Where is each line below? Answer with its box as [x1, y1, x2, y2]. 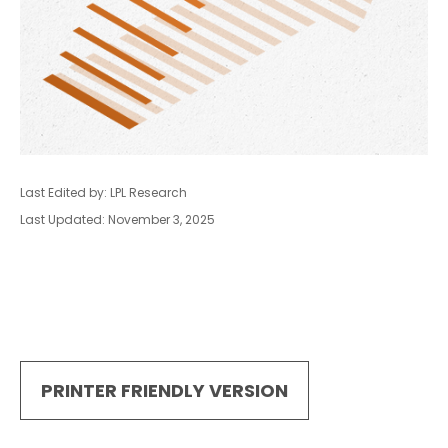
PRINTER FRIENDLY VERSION [41, 378, 288, 403]
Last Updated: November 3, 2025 [20, 211, 215, 228]
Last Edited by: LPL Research [20, 184, 187, 201]
